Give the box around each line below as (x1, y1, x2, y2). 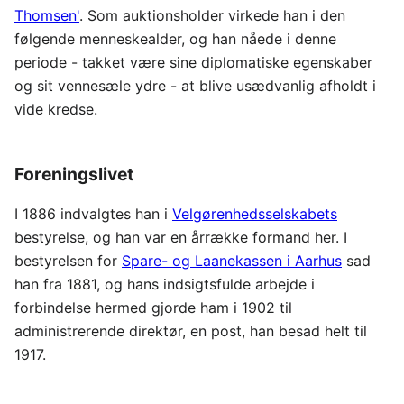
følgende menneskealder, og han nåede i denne (14, 29, 336, 48)
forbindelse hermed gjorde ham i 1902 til (14, 298, 292, 317)
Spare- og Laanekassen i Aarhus (122, 251, 342, 270)
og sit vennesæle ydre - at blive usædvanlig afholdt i (14, 76, 376, 95)
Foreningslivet (14, 163, 133, 186)
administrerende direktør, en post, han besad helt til (14, 321, 367, 340)
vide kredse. (14, 99, 97, 118)
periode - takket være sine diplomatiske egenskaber (14, 52, 372, 71)
